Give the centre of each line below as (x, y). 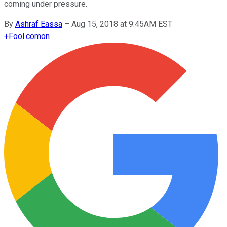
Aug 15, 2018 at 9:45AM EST (122, 24)
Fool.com (25, 36)
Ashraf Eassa (39, 24)
